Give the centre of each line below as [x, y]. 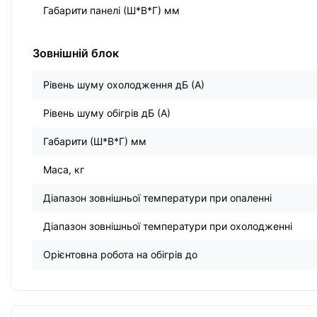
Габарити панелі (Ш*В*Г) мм [111, 11]
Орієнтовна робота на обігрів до [120, 255]
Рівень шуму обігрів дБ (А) [107, 113]
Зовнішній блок [76, 53]
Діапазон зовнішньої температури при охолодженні [168, 226]
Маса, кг [64, 170]
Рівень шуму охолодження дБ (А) [124, 85]
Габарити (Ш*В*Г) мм [95, 142]
